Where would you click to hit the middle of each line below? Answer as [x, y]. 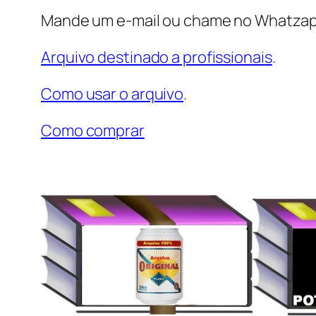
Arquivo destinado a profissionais [157, 57]
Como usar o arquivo [113, 94]
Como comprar [93, 131]
